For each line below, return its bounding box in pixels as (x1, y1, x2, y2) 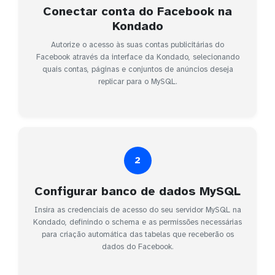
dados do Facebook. (102, 241, 173, 252)
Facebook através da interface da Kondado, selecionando (36, 52, 239, 62)
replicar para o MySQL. (98, 76, 177, 87)
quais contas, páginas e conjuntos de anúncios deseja (42, 64, 233, 74)
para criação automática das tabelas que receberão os (41, 229, 234, 239)
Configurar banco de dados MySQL (34, 183, 241, 199)
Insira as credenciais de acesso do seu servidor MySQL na (34, 204, 241, 215)
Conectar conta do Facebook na (43, 3, 232, 19)
